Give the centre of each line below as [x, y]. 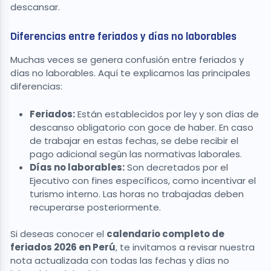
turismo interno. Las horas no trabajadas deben [137, 194]
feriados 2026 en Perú [63, 247]
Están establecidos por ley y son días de [167, 114]
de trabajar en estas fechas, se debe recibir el [134, 140]
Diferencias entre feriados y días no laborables [123, 37]
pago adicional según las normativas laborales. [136, 154]
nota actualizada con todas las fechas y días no [120, 261]
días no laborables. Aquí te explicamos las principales [130, 73]
